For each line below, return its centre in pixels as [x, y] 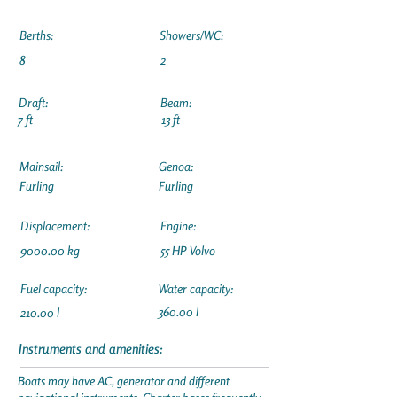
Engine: [178, 226]
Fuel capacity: [54, 288]
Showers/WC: [191, 35]
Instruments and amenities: [91, 349]
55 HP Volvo [188, 250]
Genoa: [176, 166]
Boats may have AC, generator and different [124, 381]
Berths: [36, 35]
